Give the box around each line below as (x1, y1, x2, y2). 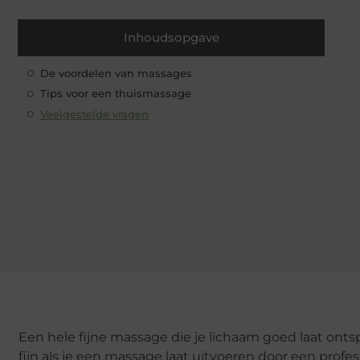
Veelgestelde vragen (40, 107, 149, 121)
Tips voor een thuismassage (40, 87, 191, 100)
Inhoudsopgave (123, 29, 219, 45)
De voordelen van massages (40, 66, 192, 80)
